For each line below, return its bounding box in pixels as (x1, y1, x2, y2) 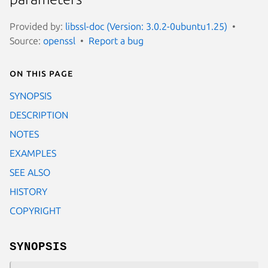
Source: (10, 35, 43, 46)
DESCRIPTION (10, 109, 68, 120)
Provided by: (10, 20, 65, 32)
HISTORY (10, 185, 47, 197)
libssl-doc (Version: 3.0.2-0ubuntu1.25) (65, 20, 227, 32)
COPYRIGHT (10, 205, 61, 216)
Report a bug (89, 35, 144, 46)
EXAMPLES (10, 147, 56, 159)
